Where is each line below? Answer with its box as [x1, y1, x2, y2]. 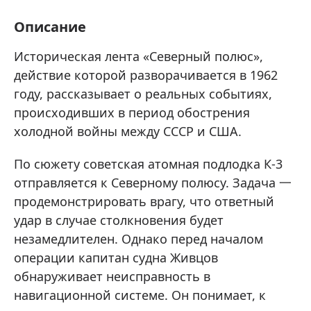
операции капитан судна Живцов [14, 249, 218, 266]
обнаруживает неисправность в [14, 268, 210, 285]
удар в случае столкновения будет [14, 212, 224, 228]
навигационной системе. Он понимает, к [14, 287, 266, 303]
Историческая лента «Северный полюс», [14, 48, 263, 65]
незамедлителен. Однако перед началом [14, 230, 263, 247]
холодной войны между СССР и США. [14, 123, 242, 140]
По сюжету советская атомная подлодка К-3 [14, 155, 283, 172]
